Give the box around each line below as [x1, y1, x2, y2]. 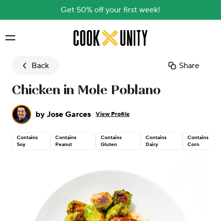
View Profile [96, 110, 130, 118]
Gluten [101, 142, 117, 147]
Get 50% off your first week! [61, 5, 160, 15]
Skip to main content [73, 30, 147, 40]
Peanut [55, 142, 73, 147]
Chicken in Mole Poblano [12, 84, 161, 98]
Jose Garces [47, 110, 91, 119]
